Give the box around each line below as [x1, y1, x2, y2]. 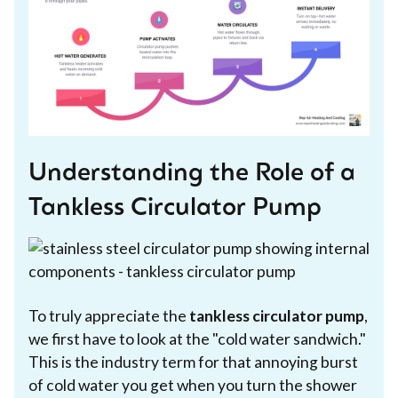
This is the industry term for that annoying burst [28, 352, 358, 371]
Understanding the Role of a [28, 161, 355, 187]
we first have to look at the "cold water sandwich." [28, 329, 366, 348]
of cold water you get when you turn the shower [28, 375, 357, 394]
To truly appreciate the [28, 306, 189, 325]
